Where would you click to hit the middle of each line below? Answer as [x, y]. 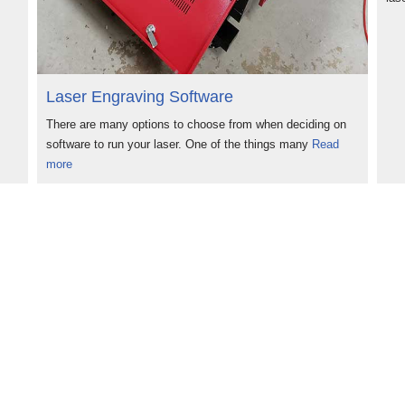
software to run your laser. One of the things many [179, 144]
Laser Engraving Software [139, 96]
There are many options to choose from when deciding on [196, 124]
